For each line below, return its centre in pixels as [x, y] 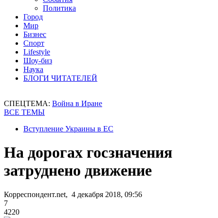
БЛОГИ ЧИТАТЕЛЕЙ [60, 78]
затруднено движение [78, 171]
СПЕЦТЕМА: [28, 103]
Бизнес [35, 34]
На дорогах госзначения [88, 153]
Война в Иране [77, 103]
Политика [59, 8]
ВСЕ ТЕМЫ [24, 112]
